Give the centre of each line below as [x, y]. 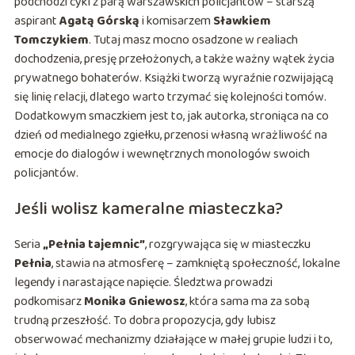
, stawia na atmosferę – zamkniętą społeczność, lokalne [195, 264]
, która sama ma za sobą [247, 302]
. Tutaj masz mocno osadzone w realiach [193, 40]
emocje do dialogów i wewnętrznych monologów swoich [162, 155]
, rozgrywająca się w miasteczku [227, 245]
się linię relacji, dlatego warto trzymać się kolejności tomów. [170, 97]
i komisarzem [176, 21]
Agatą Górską [99, 21]
